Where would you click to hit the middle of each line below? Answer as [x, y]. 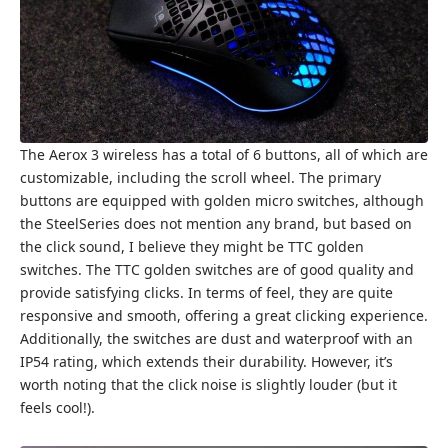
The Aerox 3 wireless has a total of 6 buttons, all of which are [224, 155]
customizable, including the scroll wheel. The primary [200, 178]
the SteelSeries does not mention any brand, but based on [216, 224]
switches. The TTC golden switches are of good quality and [217, 270]
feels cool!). [57, 408]
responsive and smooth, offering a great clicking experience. [224, 316]
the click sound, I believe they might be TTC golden [192, 247]
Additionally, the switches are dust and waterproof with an [216, 339]
